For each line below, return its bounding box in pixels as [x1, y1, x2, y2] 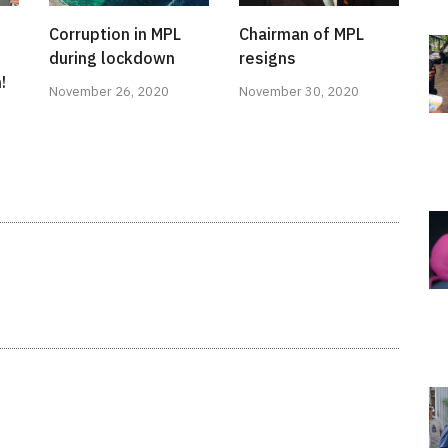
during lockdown [49, 48, 175, 69]
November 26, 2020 [49, 83, 169, 101]
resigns [239, 48, 296, 69]
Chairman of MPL [239, 24, 364, 45]
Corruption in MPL [49, 24, 181, 45]
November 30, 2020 [239, 83, 359, 101]
